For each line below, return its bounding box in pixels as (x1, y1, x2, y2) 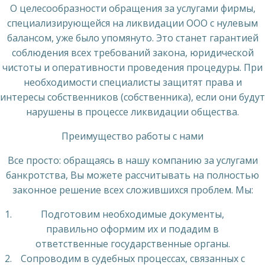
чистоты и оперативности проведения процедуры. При (2, 60, 263, 74)
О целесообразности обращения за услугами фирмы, (9, 1, 256, 15)
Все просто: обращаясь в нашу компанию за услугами (7, 153, 258, 167)
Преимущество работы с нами (62, 129, 203, 143)
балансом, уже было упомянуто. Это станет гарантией (7, 31, 258, 44)
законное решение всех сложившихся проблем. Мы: (12, 183, 253, 196)
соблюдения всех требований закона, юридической (11, 46, 254, 59)
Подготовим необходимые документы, (41, 207, 224, 221)
